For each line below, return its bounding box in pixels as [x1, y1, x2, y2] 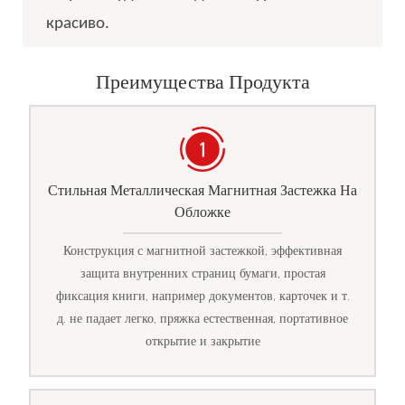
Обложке [174, 201, 231, 222]
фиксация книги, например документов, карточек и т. [55, 287, 350, 305]
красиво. [45, 14, 109, 33]
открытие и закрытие [145, 333, 260, 350]
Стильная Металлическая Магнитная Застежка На [48, 179, 357, 201]
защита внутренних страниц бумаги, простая [80, 265, 325, 282]
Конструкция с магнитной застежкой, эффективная [63, 242, 342, 259]
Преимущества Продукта [95, 68, 310, 97]
